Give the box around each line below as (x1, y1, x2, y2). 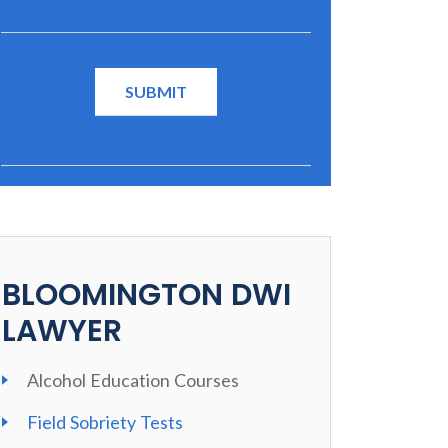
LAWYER (2, 310, 122, 352)
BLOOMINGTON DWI (2, 274, 292, 316)
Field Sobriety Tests (27, 411, 184, 433)
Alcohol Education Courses (27, 369, 240, 391)
